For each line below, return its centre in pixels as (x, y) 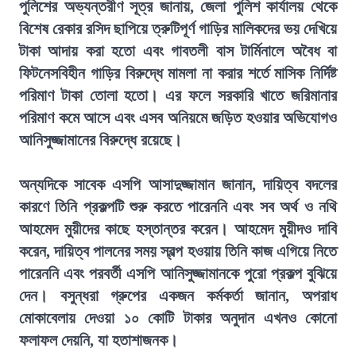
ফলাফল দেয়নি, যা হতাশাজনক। (99, 340)
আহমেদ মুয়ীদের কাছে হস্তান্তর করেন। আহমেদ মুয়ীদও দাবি (178, 229)
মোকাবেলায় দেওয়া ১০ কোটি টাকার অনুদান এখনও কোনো (178, 318)
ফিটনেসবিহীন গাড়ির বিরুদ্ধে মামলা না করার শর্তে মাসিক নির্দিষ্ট (178, 73)
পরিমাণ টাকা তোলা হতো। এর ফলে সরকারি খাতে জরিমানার (178, 95)
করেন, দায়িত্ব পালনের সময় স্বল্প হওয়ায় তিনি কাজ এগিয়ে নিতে (178, 251)
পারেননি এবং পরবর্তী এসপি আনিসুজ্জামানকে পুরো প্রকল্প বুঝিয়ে (178, 273)
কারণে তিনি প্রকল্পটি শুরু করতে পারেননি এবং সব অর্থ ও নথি (178, 207)
